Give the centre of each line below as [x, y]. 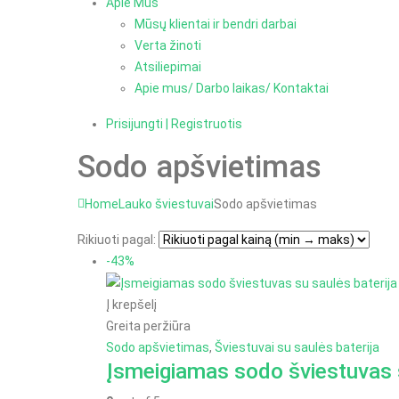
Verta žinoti [168, 45]
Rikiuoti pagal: [117, 239]
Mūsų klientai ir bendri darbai [216, 24]
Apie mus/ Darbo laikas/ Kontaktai [232, 88]
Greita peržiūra [148, 326]
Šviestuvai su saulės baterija [297, 348]
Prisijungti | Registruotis [174, 123]
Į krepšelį [131, 305]
